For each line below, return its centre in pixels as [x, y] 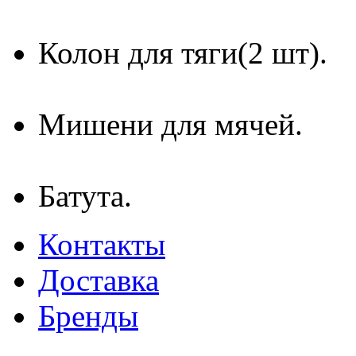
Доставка [99, 280]
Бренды [88, 316]
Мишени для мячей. [170, 124]
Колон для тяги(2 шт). [183, 53]
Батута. [85, 196]
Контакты [102, 244]
